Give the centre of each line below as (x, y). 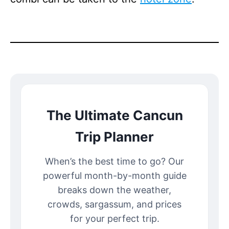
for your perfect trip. (114, 218)
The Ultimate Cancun (114, 115)
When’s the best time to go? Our (114, 161)
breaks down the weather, (114, 190)
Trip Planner (114, 136)
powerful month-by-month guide (114, 175)
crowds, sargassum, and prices (114, 204)
